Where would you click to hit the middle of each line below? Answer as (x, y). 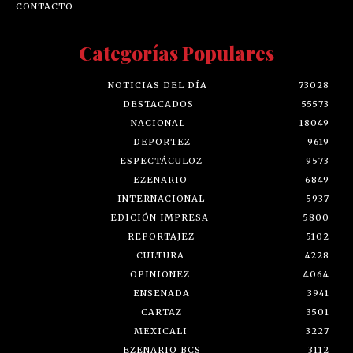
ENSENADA (162, 294)
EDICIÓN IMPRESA (159, 218)
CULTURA (160, 256)
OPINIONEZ (160, 275)
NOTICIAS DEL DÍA (157, 85)
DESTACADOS (158, 104)
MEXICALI (161, 331)
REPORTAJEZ (161, 237)
